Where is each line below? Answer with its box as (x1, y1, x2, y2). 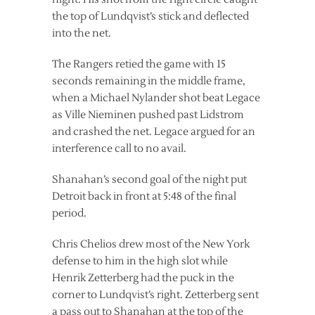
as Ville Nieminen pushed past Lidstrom (52, 108, 244, 122)
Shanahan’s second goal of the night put (52, 173, 247, 186)
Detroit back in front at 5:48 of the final (52, 190, 236, 203)
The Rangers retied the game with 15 (52, 58, 226, 71)
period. (52, 207, 86, 220)
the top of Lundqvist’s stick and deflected (52, 10, 249, 23)
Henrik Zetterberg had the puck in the (52, 271, 234, 285)
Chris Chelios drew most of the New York (52, 238, 250, 251)
